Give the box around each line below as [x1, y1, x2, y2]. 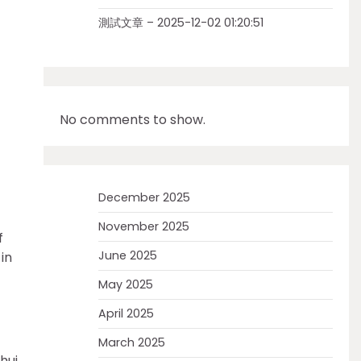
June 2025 [98, 247, 157, 263]
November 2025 [98, 218, 189, 234]
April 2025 [98, 305, 154, 322]
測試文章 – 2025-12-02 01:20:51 [98, 15, 263, 31]
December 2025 [98, 189, 190, 205]
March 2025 [98, 334, 165, 351]
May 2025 [98, 276, 153, 293]
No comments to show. [59, 110, 205, 129]
